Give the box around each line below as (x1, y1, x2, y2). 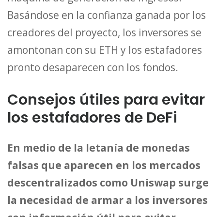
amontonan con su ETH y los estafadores (7, 43, 202, 57)
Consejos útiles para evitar (7, 90, 205, 110)
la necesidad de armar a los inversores (7, 193, 208, 207)
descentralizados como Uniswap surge (7, 176, 209, 190)
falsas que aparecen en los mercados (7, 158, 201, 172)
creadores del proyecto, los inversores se (7, 25, 201, 39)
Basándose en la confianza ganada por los (7, 8, 206, 22)
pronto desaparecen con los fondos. (7, 60, 178, 74)
